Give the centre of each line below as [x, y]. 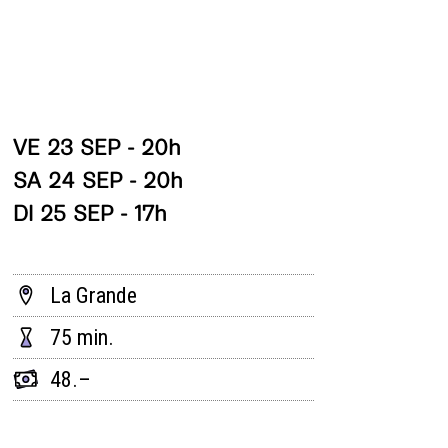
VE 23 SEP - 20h [96, 147]
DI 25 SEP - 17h [89, 213]
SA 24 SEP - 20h [97, 180]
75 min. [82, 337]
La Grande [93, 295]
